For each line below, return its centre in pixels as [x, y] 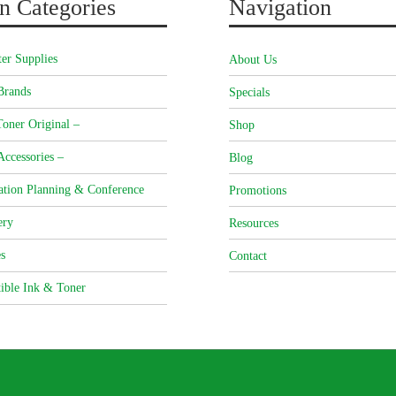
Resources [254, 224]
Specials [249, 93]
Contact [248, 256]
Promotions [258, 191]
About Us [253, 60]
